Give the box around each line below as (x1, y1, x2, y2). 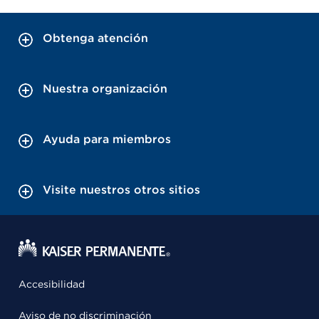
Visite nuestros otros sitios (43, 183, 200, 197)
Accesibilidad (19, 278, 85, 290)
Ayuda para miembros (43, 132, 171, 146)
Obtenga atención (43, 31, 148, 45)
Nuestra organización (43, 82, 167, 95)
